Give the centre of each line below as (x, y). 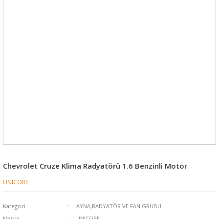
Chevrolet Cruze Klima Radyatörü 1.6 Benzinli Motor (95, 166)
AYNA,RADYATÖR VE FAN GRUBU (119, 206)
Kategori (14, 206)
